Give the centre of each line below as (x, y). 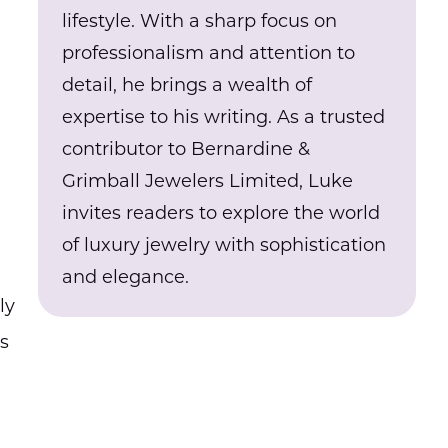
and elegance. (126, 277)
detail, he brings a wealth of (187, 85)
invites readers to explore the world (221, 213)
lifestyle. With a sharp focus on (200, 21)
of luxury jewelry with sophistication (224, 245)
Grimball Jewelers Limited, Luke (208, 181)
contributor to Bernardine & (186, 149)
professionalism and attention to (209, 53)
